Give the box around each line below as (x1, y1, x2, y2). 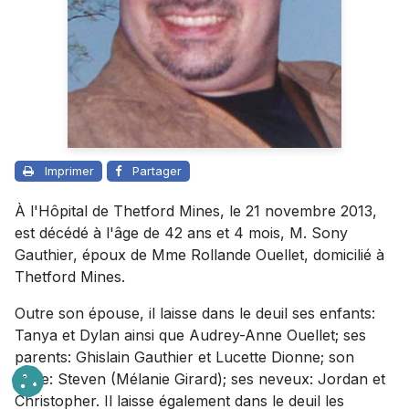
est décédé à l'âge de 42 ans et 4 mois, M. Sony (15, 223, 348, 242)
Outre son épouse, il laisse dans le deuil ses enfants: (15, 303, 375, 322)
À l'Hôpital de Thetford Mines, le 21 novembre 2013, (15, 201, 377, 220)
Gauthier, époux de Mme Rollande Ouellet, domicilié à (15, 245, 384, 264)
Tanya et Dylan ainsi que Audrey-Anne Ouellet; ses (15, 325, 366, 344)
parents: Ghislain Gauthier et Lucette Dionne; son (15, 347, 354, 366)
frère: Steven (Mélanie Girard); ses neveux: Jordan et (15, 369, 385, 388)
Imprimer (45, 163, 94, 178)
